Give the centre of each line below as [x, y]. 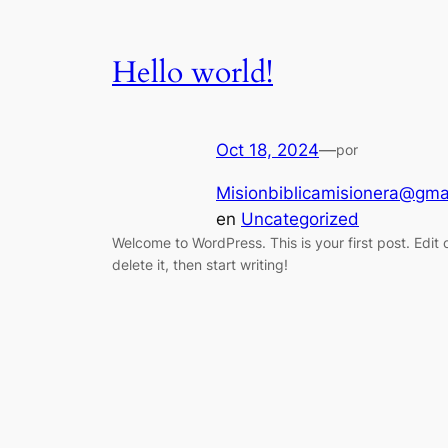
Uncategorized [300, 218]
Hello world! [192, 72]
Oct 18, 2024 [267, 150]
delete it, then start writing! [200, 264]
